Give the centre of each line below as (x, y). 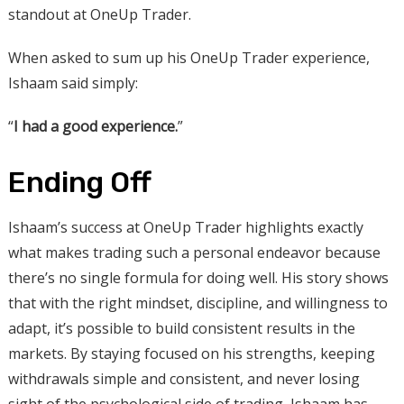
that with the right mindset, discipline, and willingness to (197, 303)
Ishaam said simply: (73, 83)
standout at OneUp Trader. (99, 14)
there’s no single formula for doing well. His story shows (198, 277)
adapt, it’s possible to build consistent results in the (181, 328)
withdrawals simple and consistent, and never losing (184, 378)
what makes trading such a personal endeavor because (194, 252)
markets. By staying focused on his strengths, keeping (191, 353)
